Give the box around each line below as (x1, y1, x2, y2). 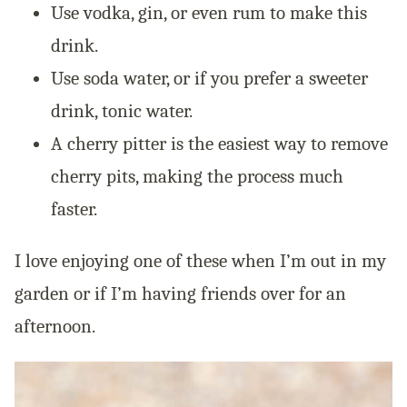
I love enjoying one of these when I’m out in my (15, 250, 386, 273)
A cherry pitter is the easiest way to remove (51, 133, 388, 155)
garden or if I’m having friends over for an (15, 283, 346, 305)
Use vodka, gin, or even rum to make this (51, 2, 367, 25)
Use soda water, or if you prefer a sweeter (51, 67, 368, 90)
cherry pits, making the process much (51, 165, 343, 188)
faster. (51, 198, 97, 221)
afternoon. (15, 315, 95, 338)
